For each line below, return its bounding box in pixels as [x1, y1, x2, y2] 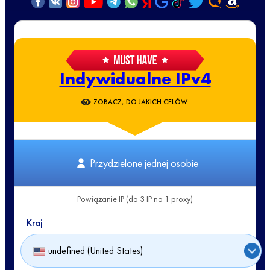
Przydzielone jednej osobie [89, 155, 198, 170]
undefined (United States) [48, 244, 143, 257]
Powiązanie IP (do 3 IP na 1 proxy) [77, 193, 193, 204]
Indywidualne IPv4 [59, 67, 211, 89]
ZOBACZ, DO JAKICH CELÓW [93, 96, 187, 107]
